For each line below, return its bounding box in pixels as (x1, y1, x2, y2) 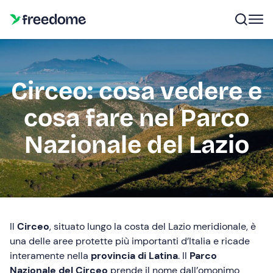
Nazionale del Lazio (24, 130, 249, 160)
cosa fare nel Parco (24, 104, 249, 133)
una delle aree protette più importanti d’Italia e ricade (10, 235, 250, 247)
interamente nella (10, 249, 91, 262)
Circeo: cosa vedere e (11, 77, 262, 106)
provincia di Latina (91, 249, 178, 262)
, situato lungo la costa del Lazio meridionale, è (49, 220, 256, 233)
